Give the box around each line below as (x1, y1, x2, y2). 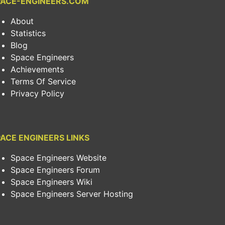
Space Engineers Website (11, 153, 106, 163)
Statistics (11, 28, 46, 38)
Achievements (11, 64, 64, 74)
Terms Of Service (11, 76, 76, 86)
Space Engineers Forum (11, 165, 100, 175)
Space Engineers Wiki (11, 177, 92, 187)
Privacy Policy (11, 88, 64, 98)
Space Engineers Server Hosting (11, 189, 133, 199)
